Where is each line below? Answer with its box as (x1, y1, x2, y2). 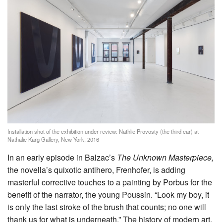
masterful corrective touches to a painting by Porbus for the (7, 176, 212, 188)
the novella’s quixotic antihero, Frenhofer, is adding (7, 164, 185, 175)
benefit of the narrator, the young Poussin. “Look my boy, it (7, 188, 209, 200)
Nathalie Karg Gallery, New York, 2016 (7, 135, 99, 143)
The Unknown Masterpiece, (117, 151, 214, 163)
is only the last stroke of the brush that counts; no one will (7, 201, 206, 213)
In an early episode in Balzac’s (7, 151, 117, 163)
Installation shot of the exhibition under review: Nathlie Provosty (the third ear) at (7, 127, 199, 135)
